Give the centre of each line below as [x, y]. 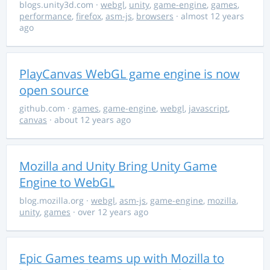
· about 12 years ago [89, 120]
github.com [43, 108]
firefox [89, 16]
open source [54, 90]
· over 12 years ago [109, 212]
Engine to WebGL [67, 182]
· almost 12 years [209, 16]
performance [46, 16]
